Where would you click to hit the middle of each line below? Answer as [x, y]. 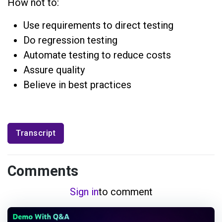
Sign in [84, 192]
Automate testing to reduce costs [97, 55]
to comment [125, 192]
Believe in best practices [77, 84]
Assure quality [54, 70]
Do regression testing [70, 40]
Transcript [36, 133]
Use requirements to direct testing [98, 25]
